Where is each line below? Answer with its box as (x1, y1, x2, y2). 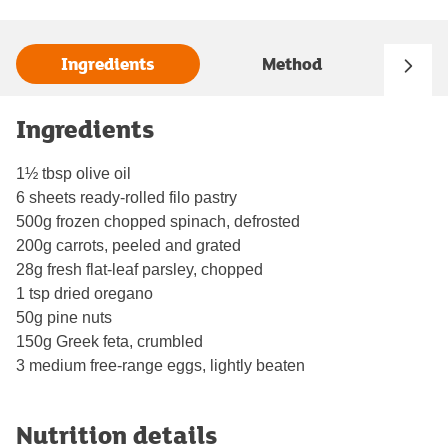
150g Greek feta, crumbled (16, 332, 203, 350)
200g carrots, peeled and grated (16, 236, 241, 254)
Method (262, 51, 322, 77)
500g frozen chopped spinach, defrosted (16, 212, 300, 230)
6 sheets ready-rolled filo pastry (16, 188, 237, 206)
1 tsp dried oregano (16, 284, 153, 302)
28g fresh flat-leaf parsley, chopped (16, 260, 263, 278)
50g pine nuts (16, 308, 112, 326)
